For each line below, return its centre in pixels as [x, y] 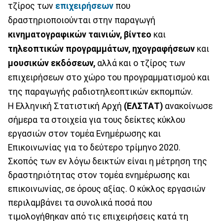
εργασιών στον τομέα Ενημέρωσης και [84, 133]
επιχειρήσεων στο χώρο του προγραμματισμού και [109, 77]
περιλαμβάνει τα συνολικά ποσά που [80, 203]
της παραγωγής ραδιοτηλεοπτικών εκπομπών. [100, 92]
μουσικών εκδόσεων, [52, 63]
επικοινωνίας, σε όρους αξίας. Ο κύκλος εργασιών [107, 189]
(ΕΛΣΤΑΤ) [143, 106]
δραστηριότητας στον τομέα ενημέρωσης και [99, 175]
